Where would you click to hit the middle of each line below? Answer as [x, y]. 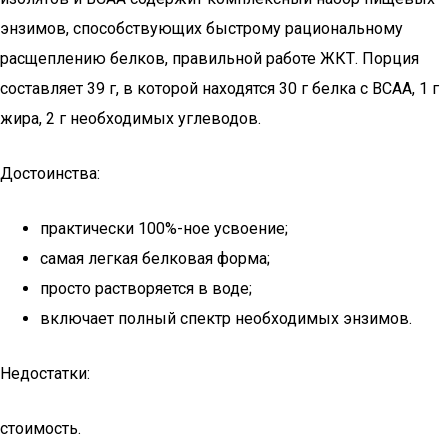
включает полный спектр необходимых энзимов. [226, 318]
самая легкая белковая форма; [155, 258]
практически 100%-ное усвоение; [164, 228]
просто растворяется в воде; [146, 288]
